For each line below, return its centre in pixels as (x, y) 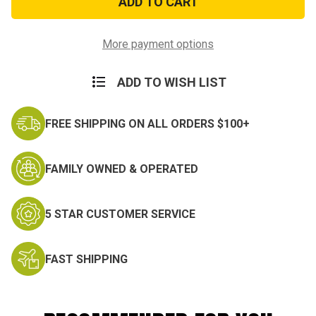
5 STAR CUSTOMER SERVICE (120, 214)
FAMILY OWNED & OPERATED (122, 169)
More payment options (158, 44)
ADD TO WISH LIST (171, 83)
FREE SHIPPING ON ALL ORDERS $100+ (147, 123)
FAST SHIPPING (86, 259)
